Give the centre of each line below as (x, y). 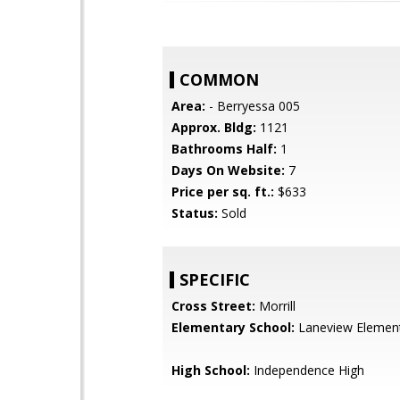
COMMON (219, 79)
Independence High (307, 370)
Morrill (275, 306)
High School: (211, 370)
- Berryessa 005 (253, 106)
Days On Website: (228, 170)
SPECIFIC (215, 279)
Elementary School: (233, 327)
